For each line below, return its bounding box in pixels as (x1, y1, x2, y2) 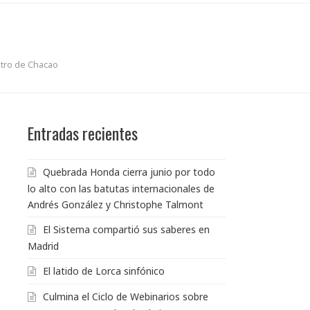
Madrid (28, 239, 59, 253)
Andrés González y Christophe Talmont (28, 197, 203, 211)
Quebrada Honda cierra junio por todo (43, 165, 215, 179)
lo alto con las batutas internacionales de (28, 181, 215, 195)
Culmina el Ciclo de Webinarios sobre (43, 289, 208, 303)
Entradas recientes (28, 120, 138, 145)
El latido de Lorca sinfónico (43, 264, 165, 277)
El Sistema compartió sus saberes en (43, 222, 210, 236)
